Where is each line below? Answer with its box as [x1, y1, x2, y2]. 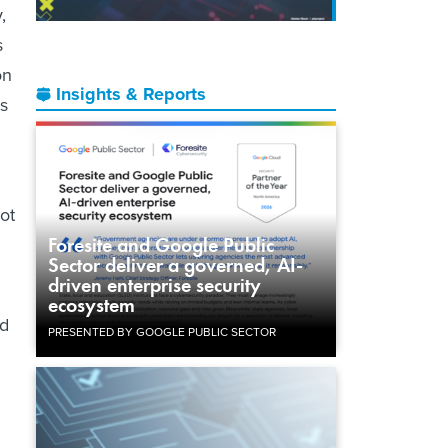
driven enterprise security [48, 271, 261, 298]
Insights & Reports [56, 80, 206, 107]
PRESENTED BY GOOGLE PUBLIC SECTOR [48, 322, 276, 341]
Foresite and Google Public [48, 231, 274, 258]
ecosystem [48, 291, 135, 318]
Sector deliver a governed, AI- [48, 251, 303, 278]
